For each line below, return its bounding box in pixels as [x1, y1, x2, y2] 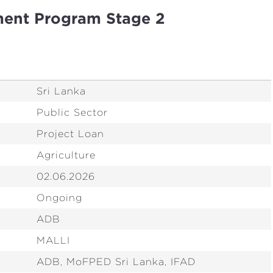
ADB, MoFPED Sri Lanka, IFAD [37, 256, 196, 268]
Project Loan [37, 128, 104, 140]
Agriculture [37, 149, 96, 161]
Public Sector [37, 107, 108, 118]
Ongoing [37, 192, 82, 204]
